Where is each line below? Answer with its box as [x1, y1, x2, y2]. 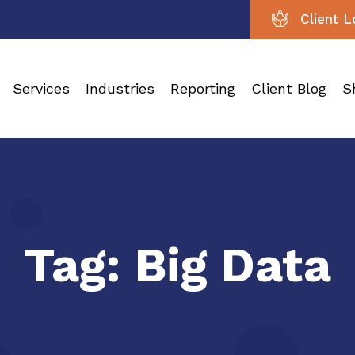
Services [13, 80, 70, 97]
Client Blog [251, 80, 326, 97]
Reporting [170, 80, 235, 97]
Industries [86, 80, 155, 97]
